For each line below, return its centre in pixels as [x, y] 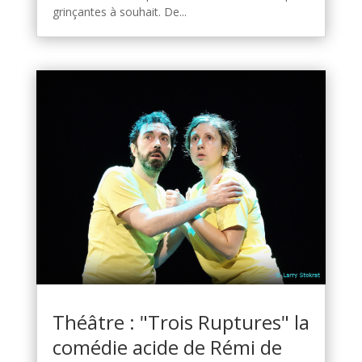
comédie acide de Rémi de [167, 347]
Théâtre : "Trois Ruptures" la [181, 322]
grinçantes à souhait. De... [119, 12]
